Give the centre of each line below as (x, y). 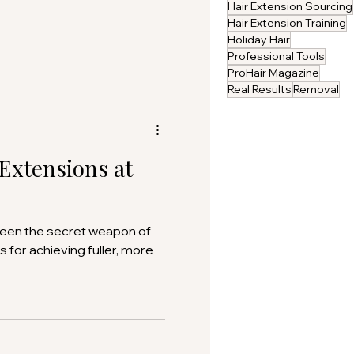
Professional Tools (276, 56)
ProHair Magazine (273, 73)
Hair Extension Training (287, 23)
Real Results (260, 90)
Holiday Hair (259, 40)
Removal (316, 90)
